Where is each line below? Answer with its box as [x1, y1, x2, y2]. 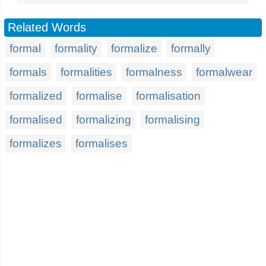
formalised [9, 113, 62, 126]
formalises [75, 137, 128, 150]
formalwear [196, 66, 252, 78]
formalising [145, 113, 200, 126]
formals [9, 66, 47, 78]
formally [171, 42, 211, 55]
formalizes [9, 137, 62, 150]
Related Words [8, 21, 86, 34]
